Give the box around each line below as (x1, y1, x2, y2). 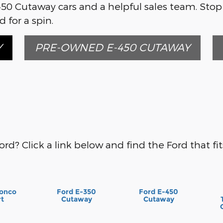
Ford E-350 (57, 187, 97, 196)
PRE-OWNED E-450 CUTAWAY (35, 41, 190, 54)
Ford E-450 (139, 187, 179, 196)
